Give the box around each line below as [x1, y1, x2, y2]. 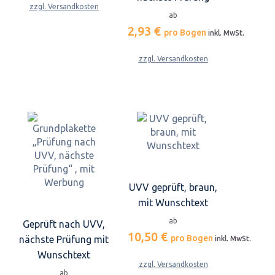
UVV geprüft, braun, [129, 182, 217, 193]
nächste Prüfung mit [19, 234, 109, 246]
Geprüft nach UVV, [23, 219, 105, 230]
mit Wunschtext [138, 197, 208, 209]
